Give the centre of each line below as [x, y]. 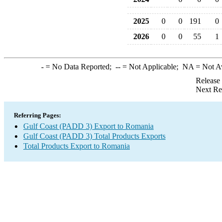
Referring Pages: [37, 115]
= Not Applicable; [151, 67]
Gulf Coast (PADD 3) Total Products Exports [94, 136]
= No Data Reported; [79, 67]
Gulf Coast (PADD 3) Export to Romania [88, 126]
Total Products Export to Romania [77, 146]
